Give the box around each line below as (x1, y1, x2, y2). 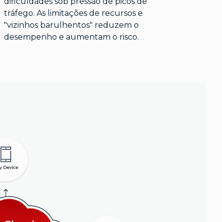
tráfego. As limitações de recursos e (3, 8, 143, 18)
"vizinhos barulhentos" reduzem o (3, 20, 139, 30)
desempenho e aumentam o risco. (3, 32, 139, 42)
